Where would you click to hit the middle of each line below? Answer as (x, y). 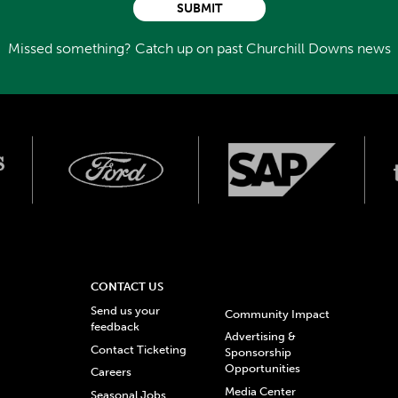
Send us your (126, 311)
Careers (111, 372)
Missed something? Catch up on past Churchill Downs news (199, 49)
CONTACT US (127, 287)
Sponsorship (259, 353)
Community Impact (278, 314)
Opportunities (263, 369)
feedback (115, 327)
